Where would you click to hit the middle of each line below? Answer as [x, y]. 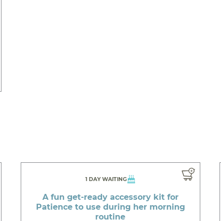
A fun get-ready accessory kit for [110, 197]
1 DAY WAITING [106, 180]
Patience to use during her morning [110, 207]
